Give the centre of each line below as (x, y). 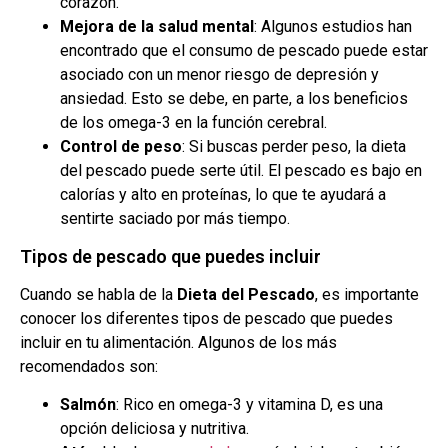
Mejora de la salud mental (157, 27)
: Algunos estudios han (333, 27)
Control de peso (121, 147)
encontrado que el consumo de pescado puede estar (244, 51)
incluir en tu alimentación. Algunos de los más (178, 343)
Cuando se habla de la (98, 295)
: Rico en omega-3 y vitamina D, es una (249, 405)
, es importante (367, 295)
